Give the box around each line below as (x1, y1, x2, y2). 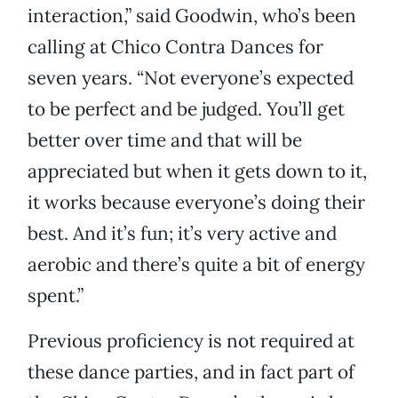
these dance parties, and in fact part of (28, 360, 354, 385)
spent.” (28, 283, 84, 308)
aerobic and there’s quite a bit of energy (28, 252, 365, 277)
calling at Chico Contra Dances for (28, 35, 323, 60)
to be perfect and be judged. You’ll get (28, 97, 345, 122)
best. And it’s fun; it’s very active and (28, 221, 337, 246)
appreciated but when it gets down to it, (28, 159, 367, 184)
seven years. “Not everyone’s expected (28, 66, 354, 91)
